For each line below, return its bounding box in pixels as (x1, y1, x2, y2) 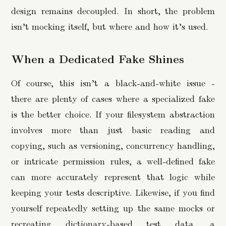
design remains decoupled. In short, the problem (11, 4, 215, 17)
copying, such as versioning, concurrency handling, (11, 138, 215, 151)
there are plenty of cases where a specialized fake (11, 91, 215, 104)
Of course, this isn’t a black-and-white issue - (11, 76, 215, 89)
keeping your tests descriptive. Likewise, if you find (11, 185, 215, 198)
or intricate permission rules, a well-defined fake (11, 154, 215, 167)
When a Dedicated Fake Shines (11, 51, 184, 67)
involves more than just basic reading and (11, 123, 215, 136)
